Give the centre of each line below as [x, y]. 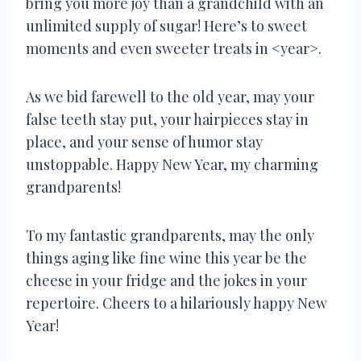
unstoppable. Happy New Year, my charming [172, 164]
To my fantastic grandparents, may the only [170, 235]
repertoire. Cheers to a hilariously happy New [176, 303]
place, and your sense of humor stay [144, 141]
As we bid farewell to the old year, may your [170, 96]
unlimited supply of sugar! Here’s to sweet [166, 25]
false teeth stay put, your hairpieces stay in [167, 119]
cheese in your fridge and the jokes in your [166, 280]
